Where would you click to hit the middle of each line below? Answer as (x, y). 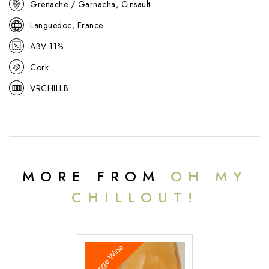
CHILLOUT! (134, 198)
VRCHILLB (49, 88)
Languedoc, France (67, 25)
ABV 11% (47, 46)
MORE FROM (96, 177)
